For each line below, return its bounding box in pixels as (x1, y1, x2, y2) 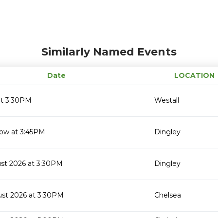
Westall (154, 96, 179, 105)
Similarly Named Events (41, 45, 177, 58)
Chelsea (154, 191, 181, 200)
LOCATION (174, 71, 215, 80)
